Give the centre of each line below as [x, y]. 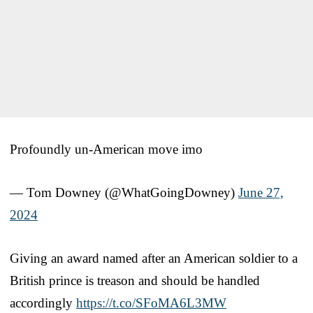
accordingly [43, 303]
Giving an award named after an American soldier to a [154, 258]
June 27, [261, 192]
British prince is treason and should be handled [135, 280]
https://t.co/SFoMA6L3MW [151, 303]
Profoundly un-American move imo [106, 149]
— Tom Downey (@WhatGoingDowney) [124, 192]
